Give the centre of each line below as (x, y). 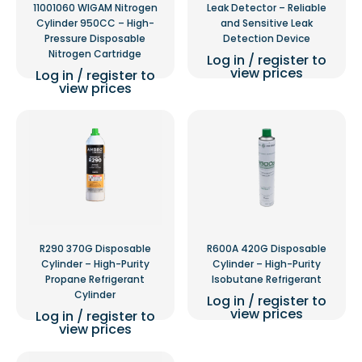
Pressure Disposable (95, 38)
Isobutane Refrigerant (267, 280)
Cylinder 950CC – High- (95, 23)
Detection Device (267, 38)
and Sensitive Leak (267, 23)
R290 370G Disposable (95, 249)
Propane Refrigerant (95, 280)
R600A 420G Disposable (267, 249)
